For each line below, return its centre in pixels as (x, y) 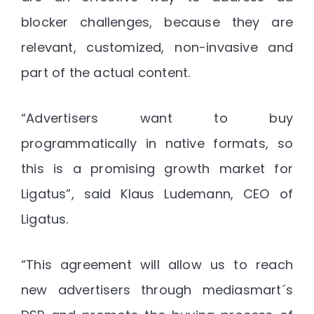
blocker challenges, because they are (157, 22)
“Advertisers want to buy (157, 118)
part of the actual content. (106, 72)
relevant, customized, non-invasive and (157, 47)
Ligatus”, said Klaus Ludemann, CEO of (157, 193)
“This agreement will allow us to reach (157, 264)
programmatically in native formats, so (157, 143)
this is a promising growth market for (157, 168)
